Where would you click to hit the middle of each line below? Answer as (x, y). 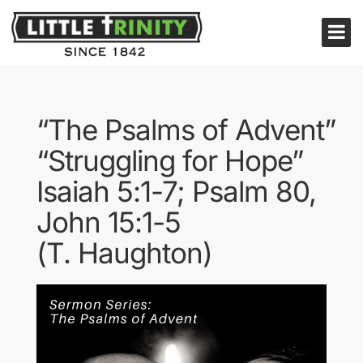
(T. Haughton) (124, 253)
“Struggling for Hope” (170, 160)
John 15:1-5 (109, 222)
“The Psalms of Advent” (186, 130)
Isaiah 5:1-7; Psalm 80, (176, 191)
